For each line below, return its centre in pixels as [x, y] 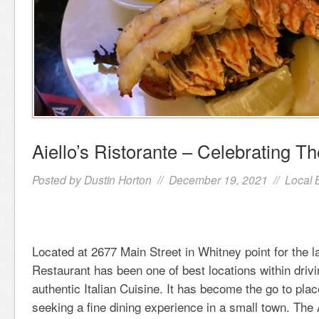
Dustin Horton [118, 179]
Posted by [58, 179]
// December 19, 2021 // [218, 179]
